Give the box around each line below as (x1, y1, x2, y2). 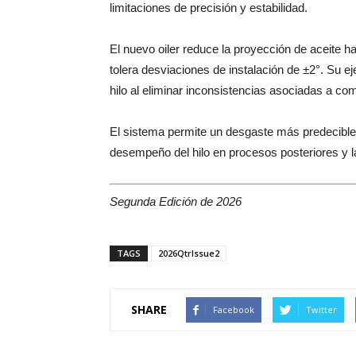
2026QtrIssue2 (158, 246, 219, 259)
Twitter (306, 303, 337, 315)
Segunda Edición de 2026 (110, 194, 242, 208)
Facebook (213, 303, 254, 315)
